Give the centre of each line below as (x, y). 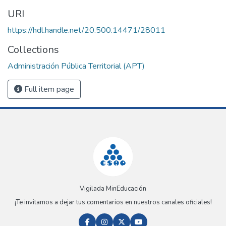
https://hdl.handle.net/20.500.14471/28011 (87, 30)
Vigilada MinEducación (113, 189)
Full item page (48, 89)
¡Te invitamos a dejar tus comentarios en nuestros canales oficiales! (113, 203)
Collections (33, 49)
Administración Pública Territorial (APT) (76, 66)
